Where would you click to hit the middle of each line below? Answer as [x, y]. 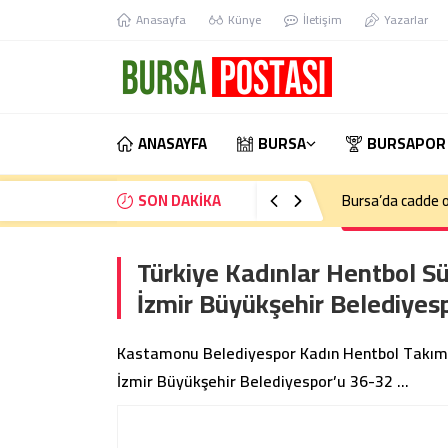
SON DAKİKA [179, 200]
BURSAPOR [406, 143]
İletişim [322, 19]
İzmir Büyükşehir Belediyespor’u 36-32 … [263, 381]
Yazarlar [406, 19]
